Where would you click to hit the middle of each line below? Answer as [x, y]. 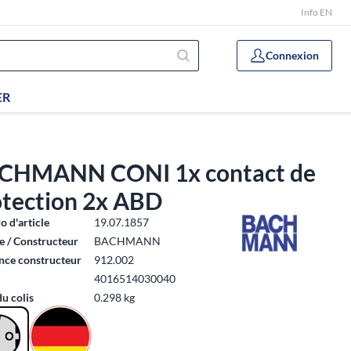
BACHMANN [128, 241]
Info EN [317, 12]
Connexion [292, 55]
